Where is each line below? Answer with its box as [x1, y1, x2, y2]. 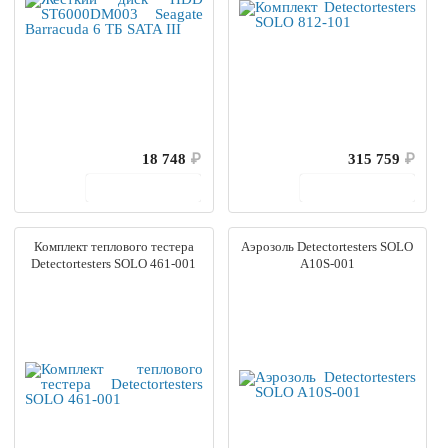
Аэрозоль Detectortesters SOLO [241, 238, 414, 254]
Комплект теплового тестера [33, 238, 194, 254]
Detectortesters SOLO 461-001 [31, 255, 197, 271]
